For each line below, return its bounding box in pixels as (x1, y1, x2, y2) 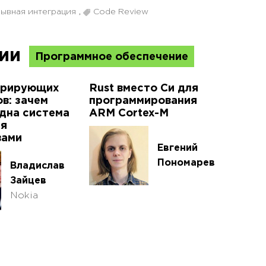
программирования (89, 96, 197, 106)
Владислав (10, 161, 65, 170)
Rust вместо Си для (89, 84, 198, 94)
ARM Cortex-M (89, 109, 169, 119)
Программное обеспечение (35, 52, 188, 62)
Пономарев (157, 159, 215, 168)
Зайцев (10, 176, 46, 185)
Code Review (93, 8, 148, 16)
